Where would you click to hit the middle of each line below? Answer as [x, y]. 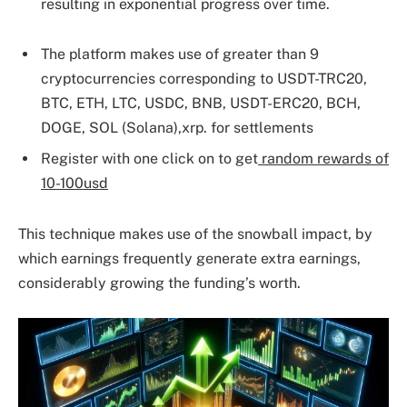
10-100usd [74, 184]
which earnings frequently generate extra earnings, [189, 258]
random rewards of [323, 159]
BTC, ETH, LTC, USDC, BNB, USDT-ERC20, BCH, [201, 104]
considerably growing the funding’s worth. [159, 283]
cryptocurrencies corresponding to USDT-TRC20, [204, 79]
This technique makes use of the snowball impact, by [195, 233]
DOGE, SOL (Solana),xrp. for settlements [177, 128]
